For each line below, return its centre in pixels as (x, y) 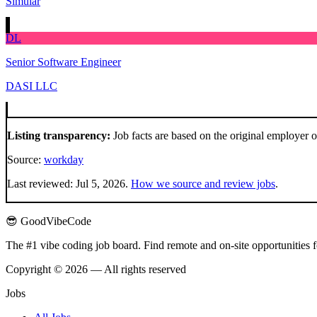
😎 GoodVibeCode (48, 221)
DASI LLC (31, 86)
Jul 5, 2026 (100, 184)
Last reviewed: (41, 184)
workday (64, 160)
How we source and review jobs (203, 184)
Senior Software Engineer (63, 62)
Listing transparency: (59, 136)
